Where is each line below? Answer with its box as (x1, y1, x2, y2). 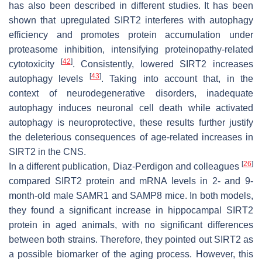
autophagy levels (9, 73, 89, 84)
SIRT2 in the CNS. (9, 146, 86, 157)
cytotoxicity (9, 58, 61, 69)
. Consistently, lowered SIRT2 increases (72, 58, 254, 69)
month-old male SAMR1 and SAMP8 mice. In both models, (9, 190, 253, 201)
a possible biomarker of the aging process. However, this (9, 249, 253, 259)
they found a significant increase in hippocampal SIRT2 (9, 205, 253, 215)
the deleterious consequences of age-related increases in (9, 132, 253, 142)
